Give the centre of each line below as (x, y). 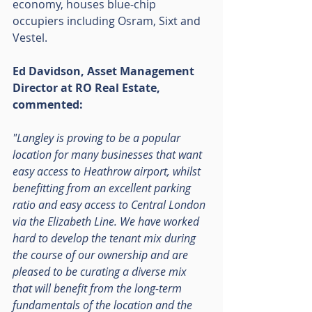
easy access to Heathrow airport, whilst (108, 172)
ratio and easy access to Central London (110, 205)
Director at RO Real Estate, (88, 88)
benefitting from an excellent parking (103, 188)
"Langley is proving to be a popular (98, 138)
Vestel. (30, 38)
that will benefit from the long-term (99, 289)
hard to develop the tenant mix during (106, 239)
